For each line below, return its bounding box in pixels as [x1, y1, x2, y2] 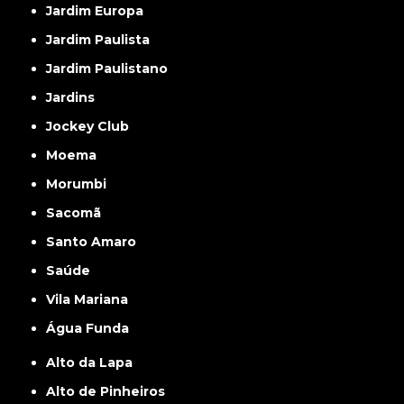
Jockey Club [52, 118, 130, 134]
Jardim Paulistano [52, 60, 169, 77]
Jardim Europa [52, 3, 144, 19]
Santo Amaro [55, 234, 137, 250]
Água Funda [56, 320, 130, 336]
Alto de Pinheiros [56, 383, 166, 399]
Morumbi [58, 176, 107, 192]
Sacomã [55, 205, 102, 221]
